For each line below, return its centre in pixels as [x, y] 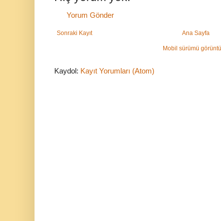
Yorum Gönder [90, 15]
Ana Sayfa [196, 33]
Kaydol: [67, 71]
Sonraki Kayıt [74, 33]
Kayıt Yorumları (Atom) [117, 71]
